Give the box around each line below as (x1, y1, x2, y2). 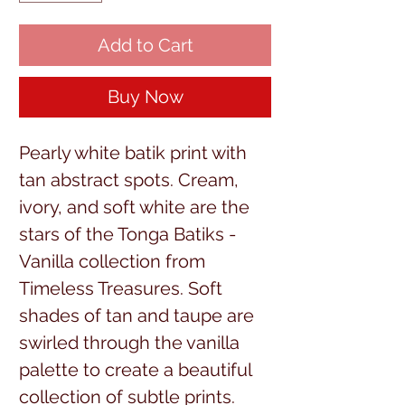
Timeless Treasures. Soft (19, 277, 222, 299)
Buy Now (107, 85, 184, 108)
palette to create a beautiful (19, 358, 251, 381)
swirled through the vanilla (19, 331, 240, 353)
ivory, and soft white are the (19, 195, 250, 218)
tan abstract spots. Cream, (19, 168, 239, 191)
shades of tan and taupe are (19, 304, 254, 326)
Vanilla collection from (19, 250, 205, 272)
